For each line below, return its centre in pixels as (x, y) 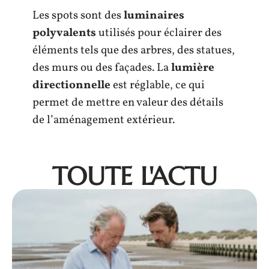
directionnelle (71, 85)
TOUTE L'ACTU (134, 176)
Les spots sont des (77, 15)
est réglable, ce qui (158, 85)
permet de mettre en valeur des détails (128, 102)
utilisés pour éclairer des (159, 33)
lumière (192, 68)
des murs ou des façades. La (101, 68)
